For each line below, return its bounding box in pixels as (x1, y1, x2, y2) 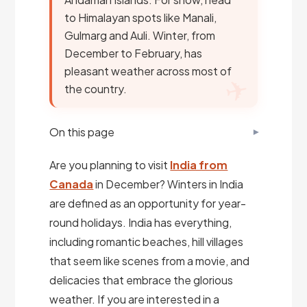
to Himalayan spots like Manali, (64, 10, 217, 25)
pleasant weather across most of (64, 64, 232, 78)
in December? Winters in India (93, 177, 244, 192)
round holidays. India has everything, (49, 215, 232, 230)
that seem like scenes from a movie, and (49, 254, 250, 269)
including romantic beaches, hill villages (49, 234, 244, 249)
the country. (64, 82, 127, 96)
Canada (49, 177, 94, 192)
